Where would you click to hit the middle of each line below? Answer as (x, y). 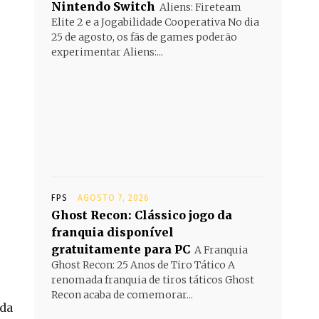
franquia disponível (113, 232)
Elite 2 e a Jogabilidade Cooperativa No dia (155, 22)
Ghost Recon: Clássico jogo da (142, 215)
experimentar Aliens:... (107, 52)
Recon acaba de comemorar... (122, 295)
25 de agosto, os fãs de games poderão (144, 37)
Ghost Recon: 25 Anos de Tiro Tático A (143, 265)
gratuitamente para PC (121, 249)
